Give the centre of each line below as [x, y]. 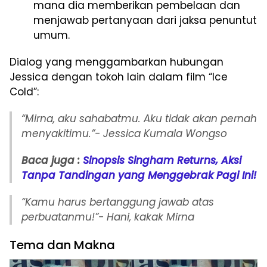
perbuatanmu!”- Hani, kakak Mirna [108, 217]
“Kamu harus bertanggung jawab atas [118, 202]
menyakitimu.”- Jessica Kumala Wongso [124, 134]
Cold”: [24, 92]
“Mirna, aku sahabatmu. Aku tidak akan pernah [139, 119]
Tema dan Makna [62, 245]
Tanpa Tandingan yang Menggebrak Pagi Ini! [139, 176]
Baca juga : [51, 161]
